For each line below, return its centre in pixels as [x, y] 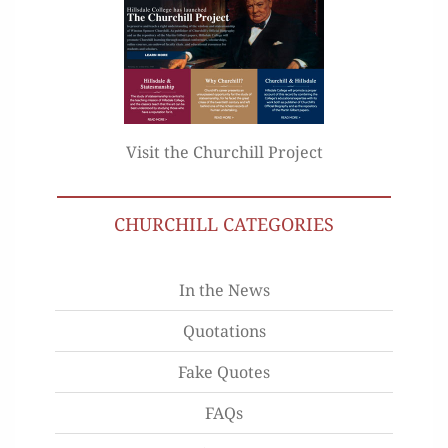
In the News [224, 290]
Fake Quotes [224, 372]
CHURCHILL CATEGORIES [224, 224]
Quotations [224, 331]
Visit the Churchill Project [224, 152]
